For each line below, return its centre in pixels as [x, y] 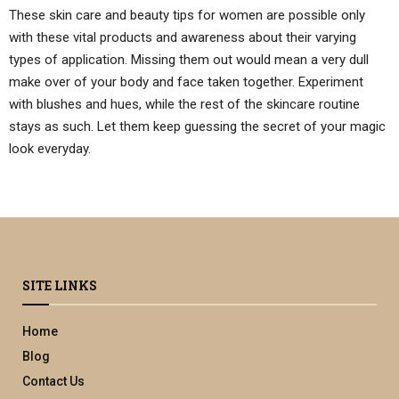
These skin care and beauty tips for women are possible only [187, 15]
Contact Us [53, 381]
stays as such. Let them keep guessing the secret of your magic [197, 126]
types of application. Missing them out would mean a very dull [189, 59]
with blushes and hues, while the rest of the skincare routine [184, 104]
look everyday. [50, 148]
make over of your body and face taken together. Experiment [186, 81]
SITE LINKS [60, 285]
